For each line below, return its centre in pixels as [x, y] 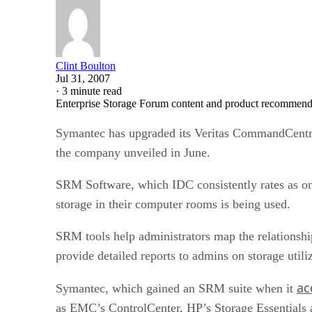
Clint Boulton [86, 65]
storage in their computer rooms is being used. [173, 204]
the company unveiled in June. [133, 152]
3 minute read [92, 91]
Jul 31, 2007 [83, 78]
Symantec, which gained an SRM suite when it [176, 288]
